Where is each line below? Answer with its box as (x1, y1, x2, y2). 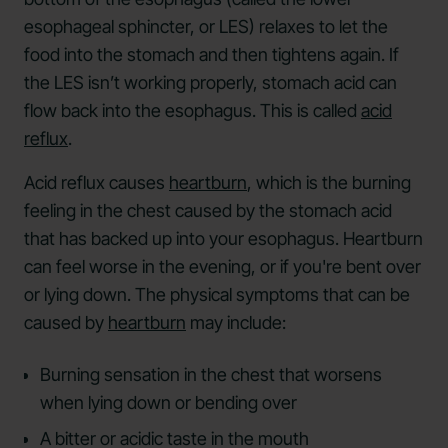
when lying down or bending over (40, 392, 297, 413)
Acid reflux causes (24, 172, 169, 193)
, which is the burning (247, 172, 411, 193)
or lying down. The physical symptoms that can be (24, 284, 410, 305)
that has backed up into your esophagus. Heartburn (24, 228, 423, 249)
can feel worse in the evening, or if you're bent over (24, 256, 421, 277)
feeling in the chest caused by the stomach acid (24, 200, 392, 221)
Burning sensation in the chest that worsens (40, 364, 382, 385)
